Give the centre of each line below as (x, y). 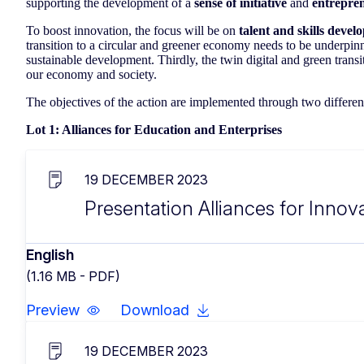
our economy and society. (91, 74)
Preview (53, 310)
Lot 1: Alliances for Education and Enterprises (154, 129)
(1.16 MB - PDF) (73, 276)
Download (155, 310)
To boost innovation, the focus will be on (132, 30)
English (50, 254)
